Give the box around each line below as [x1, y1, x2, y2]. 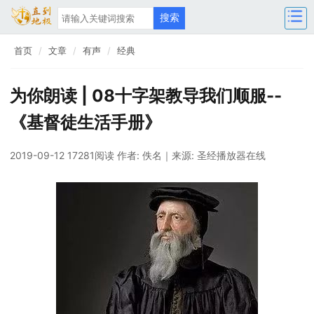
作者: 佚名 [117, 149, 162, 161]
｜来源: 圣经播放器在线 [162, 149, 266, 161]
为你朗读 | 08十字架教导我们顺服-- [10, 86, 282, 106]
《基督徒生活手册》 [10, 112, 161, 132]
